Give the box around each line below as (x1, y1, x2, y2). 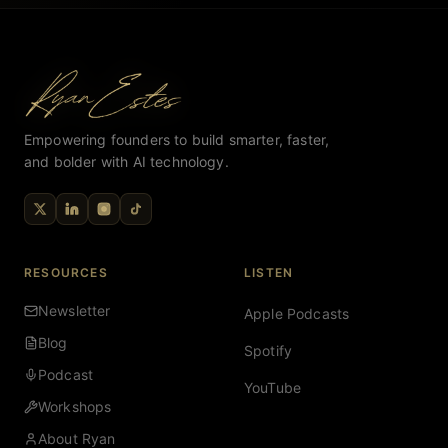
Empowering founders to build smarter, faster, (24, 131, 330, 148)
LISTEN (244, 265, 294, 280)
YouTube (244, 379, 302, 396)
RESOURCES (24, 265, 108, 280)
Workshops (38, 398, 112, 415)
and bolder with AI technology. (24, 153, 229, 170)
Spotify (244, 342, 293, 359)
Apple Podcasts (244, 305, 350, 322)
